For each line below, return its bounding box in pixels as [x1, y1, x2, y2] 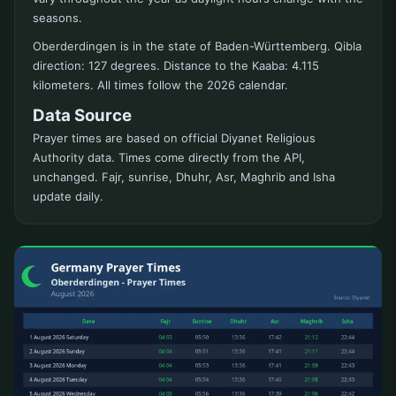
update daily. [33, 189, 103, 204]
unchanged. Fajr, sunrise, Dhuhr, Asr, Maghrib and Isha [33, 170, 335, 185]
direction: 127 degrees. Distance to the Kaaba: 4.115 [33, 58, 319, 73]
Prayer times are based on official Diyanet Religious [33, 131, 316, 146]
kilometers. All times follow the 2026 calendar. [33, 78, 288, 93]
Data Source [33, 105, 132, 126]
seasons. [33, 11, 82, 26]
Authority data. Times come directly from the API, [33, 150, 305, 165]
